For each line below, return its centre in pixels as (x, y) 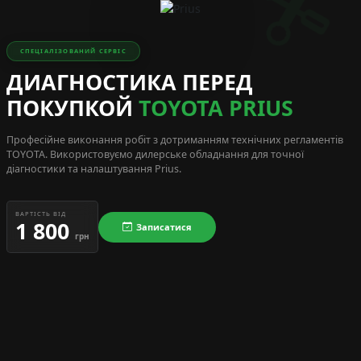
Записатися (164, 226)
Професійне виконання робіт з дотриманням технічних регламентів (174, 140)
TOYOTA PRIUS (216, 108)
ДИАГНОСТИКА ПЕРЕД (129, 82)
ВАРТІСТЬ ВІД (40, 214)
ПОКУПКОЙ (72, 108)
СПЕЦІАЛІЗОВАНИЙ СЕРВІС (73, 51)
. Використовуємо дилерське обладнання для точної (174, 155)
